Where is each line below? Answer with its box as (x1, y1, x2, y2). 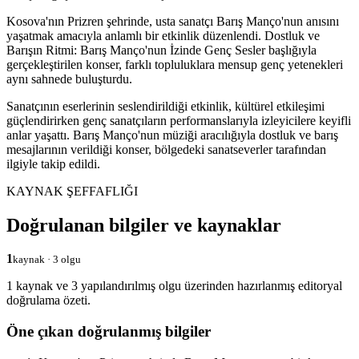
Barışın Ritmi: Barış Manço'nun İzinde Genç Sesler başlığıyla (6, 42, 317, 57)
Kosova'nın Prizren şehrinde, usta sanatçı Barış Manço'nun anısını (6, 14, 339, 28)
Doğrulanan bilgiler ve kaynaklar (6, 214, 281, 236)
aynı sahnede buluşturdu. (6, 71, 132, 86)
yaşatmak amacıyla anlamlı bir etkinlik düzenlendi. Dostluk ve (6, 28, 320, 42)
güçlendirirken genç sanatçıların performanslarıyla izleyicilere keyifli (6, 113, 351, 127)
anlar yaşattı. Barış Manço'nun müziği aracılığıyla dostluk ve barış (6, 127, 338, 142)
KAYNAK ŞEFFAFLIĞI (6, 184, 138, 198)
